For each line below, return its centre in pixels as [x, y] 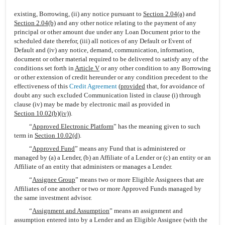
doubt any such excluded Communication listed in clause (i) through [107, 95]
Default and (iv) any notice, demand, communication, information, [104, 50]
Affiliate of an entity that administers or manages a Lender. [93, 166]
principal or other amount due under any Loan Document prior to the [107, 32]
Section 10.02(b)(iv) [41, 113]
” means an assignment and [146, 211]
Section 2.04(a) [164, 14]
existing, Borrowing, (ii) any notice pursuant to [79, 14]
